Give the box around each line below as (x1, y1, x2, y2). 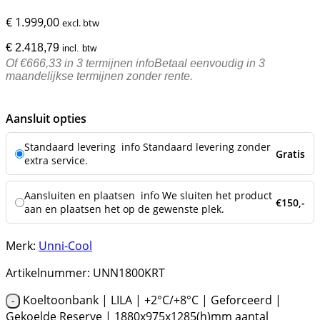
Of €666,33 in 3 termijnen (6, 57, 136, 70)
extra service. (24, 154, 88, 168)
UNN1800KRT (90, 265, 165, 281)
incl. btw (62, 43, 96, 54)
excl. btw (62, 16, 99, 30)
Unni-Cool (39, 238, 92, 254)
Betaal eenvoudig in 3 (154, 57, 265, 70)
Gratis (276, 146, 305, 161)
